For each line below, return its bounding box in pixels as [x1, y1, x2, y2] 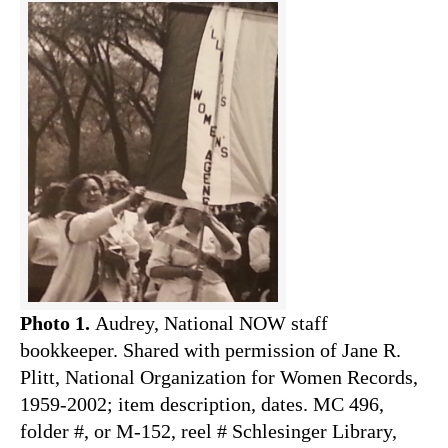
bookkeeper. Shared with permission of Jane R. [20, 339, 401, 362]
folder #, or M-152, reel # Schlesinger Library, [20, 420, 397, 443]
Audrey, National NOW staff [90, 312, 328, 335]
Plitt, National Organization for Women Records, [20, 366, 418, 389]
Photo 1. [20, 312, 90, 335]
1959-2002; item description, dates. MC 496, [20, 393, 384, 416]
